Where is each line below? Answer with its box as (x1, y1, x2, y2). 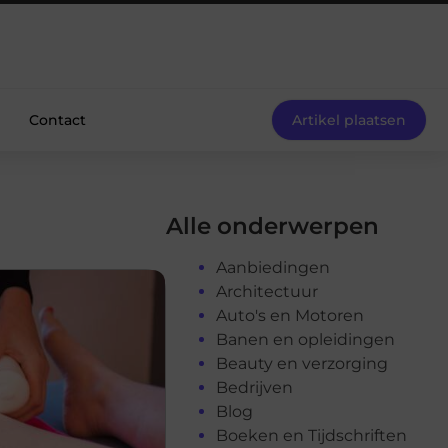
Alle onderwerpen (166, 211, 379, 240)
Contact (28, 111, 86, 129)
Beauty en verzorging (216, 353, 388, 373)
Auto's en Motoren (216, 305, 364, 325)
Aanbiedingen (216, 257, 330, 277)
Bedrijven (216, 377, 293, 397)
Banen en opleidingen (216, 329, 395, 349)
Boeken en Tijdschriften (216, 425, 407, 445)
